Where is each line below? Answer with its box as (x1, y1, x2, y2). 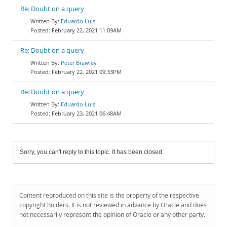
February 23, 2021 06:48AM (52, 109, 122, 117)
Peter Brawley (61, 59, 97, 66)
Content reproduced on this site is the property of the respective (19, 191, 199, 200)
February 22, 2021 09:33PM (52, 68, 122, 75)
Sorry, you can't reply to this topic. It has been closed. (20, 148, 164, 156)
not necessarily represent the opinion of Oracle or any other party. (19, 210, 205, 219)
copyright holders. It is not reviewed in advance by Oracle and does (19, 201, 207, 209)
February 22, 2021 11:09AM (52, 26, 122, 34)
